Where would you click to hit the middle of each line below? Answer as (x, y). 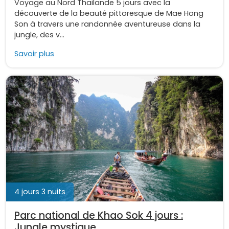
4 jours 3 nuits (40, 192)
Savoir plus (34, 54)
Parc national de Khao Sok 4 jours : (99, 216)
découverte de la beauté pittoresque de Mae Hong (109, 14)
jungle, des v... (39, 35)
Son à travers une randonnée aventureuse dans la (107, 24)
